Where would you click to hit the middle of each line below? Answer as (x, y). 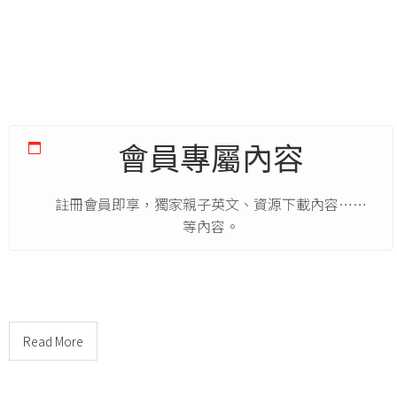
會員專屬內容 (210, 157)
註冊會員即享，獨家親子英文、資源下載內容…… (210, 204)
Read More (53, 342)
